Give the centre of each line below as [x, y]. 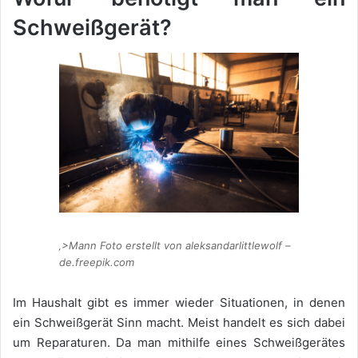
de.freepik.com [97, 263]
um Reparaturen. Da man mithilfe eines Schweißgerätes [179, 342]
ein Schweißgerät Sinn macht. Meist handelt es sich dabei [179, 322]
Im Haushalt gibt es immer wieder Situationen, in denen [179, 302]
